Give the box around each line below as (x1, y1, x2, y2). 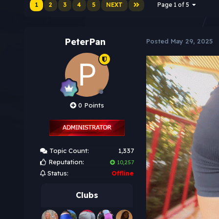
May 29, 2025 (170, 37, 213, 45)
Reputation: (46, 158, 84, 166)
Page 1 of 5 (157, 1, 192, 9)
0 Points (76, 101, 104, 109)
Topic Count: (47, 147, 89, 155)
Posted (146, 37, 171, 45)
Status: (45, 169, 68, 177)
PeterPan (64, 36, 106, 48)
